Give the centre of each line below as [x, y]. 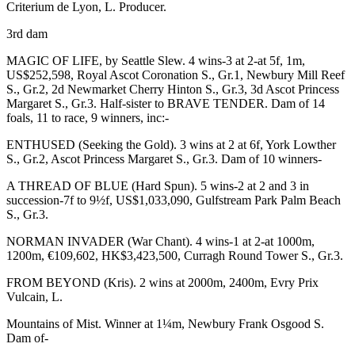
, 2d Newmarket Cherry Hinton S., [134, 89]
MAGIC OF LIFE [53, 60]
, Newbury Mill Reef [292, 74]
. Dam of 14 [295, 103]
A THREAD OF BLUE [67, 185]
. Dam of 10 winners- [268, 158]
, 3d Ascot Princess [292, 89]
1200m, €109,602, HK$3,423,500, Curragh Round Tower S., [162, 255]
